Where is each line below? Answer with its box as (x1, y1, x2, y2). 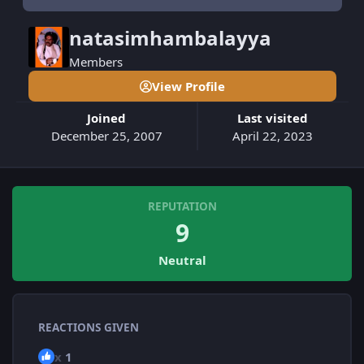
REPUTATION (147, 199, 217, 214)
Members (68, 54, 123, 71)
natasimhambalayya (68, 24, 271, 52)
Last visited (244, 109, 309, 126)
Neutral (158, 252, 206, 269)
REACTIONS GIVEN (38, 320, 139, 336)
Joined (91, 109, 127, 126)
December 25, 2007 (50, 127, 162, 144)
